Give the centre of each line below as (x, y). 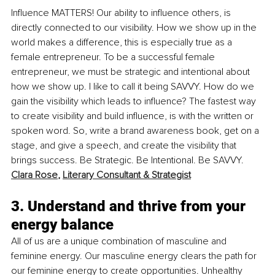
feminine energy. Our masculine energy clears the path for (135, 256)
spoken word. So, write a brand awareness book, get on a (136, 130)
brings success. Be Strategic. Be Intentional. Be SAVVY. (129, 160)
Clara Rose (34, 175)
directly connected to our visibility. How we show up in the (135, 27)
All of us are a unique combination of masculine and (120, 241)
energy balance (62, 224)
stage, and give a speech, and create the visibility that (125, 145)
